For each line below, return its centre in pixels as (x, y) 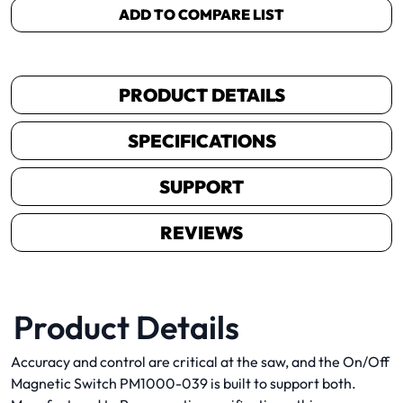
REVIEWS (201, 232)
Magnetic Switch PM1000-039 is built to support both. (184, 383)
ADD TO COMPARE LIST (201, 14)
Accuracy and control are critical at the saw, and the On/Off (200, 361)
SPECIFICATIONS (201, 140)
